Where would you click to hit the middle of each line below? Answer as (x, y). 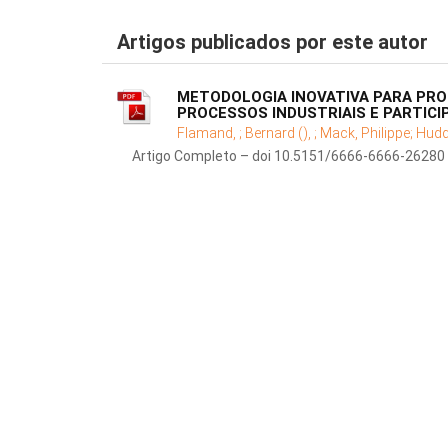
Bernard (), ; (282, 133)
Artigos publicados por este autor (272, 42)
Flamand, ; (211, 133)
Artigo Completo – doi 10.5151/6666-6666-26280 (288, 156)
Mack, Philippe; (368, 133)
